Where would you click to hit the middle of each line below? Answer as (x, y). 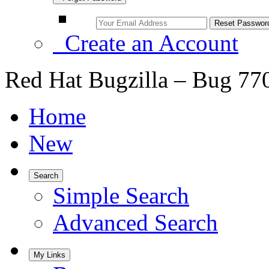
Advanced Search (135, 222)
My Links (50, 255)
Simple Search (121, 195)
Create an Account (146, 43)
